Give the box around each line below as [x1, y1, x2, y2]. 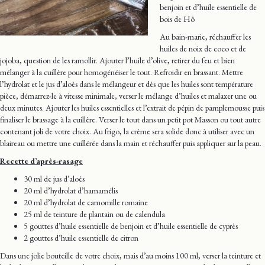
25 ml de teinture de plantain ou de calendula [24, 208, 165, 219]
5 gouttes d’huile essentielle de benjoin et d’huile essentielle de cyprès [24, 220, 238, 231]
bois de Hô [160, 13, 195, 24]
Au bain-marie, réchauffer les [160, 31, 251, 42]
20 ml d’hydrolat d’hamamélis [24, 185, 118, 196]
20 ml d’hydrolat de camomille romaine [24, 196, 148, 208]
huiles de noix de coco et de [160, 43, 246, 54]
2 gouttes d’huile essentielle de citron [24, 232, 138, 243]
